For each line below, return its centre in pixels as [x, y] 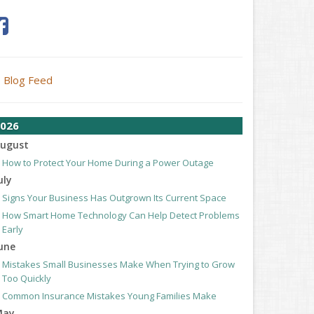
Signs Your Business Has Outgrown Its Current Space [114, 198]
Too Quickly [27, 278]
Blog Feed [28, 80]
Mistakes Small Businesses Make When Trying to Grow [118, 264]
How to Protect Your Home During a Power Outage [108, 163]
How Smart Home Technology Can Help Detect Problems [121, 215]
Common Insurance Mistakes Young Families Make [109, 296]
